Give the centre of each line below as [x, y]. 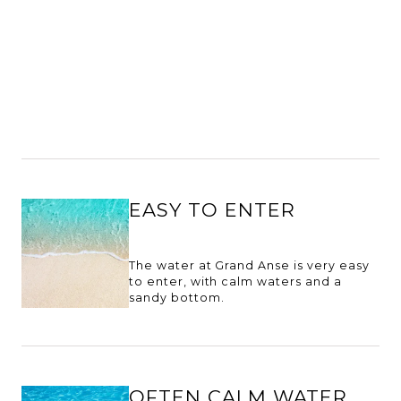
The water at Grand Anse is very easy [249, 265]
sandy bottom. [177, 298]
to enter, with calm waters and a [235, 282]
